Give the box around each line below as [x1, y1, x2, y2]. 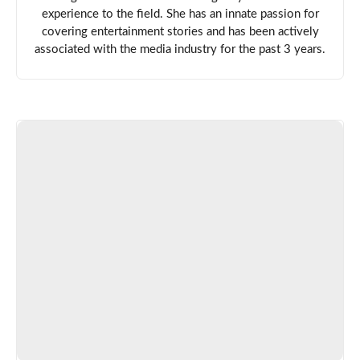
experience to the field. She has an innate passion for [41, 7, 319, 20]
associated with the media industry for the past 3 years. [35, 43, 325, 55]
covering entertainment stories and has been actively [41, 25, 319, 38]
